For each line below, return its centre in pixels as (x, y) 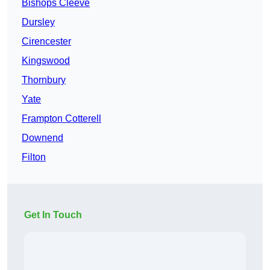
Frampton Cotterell (61, 119)
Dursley (38, 22)
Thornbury (44, 80)
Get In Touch (53, 215)
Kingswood (46, 61)
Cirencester (46, 42)
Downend (42, 138)
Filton (34, 157)
